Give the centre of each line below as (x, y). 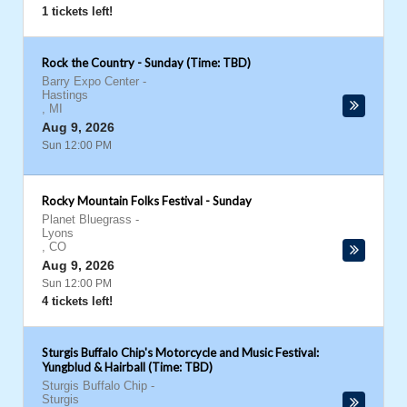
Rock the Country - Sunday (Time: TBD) (146, 63)
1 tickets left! (77, 11)
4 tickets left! (77, 301)
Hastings (65, 95)
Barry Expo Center (90, 81)
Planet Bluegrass (87, 219)
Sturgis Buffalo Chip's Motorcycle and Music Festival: (180, 352)
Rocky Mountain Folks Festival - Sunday (147, 201)
